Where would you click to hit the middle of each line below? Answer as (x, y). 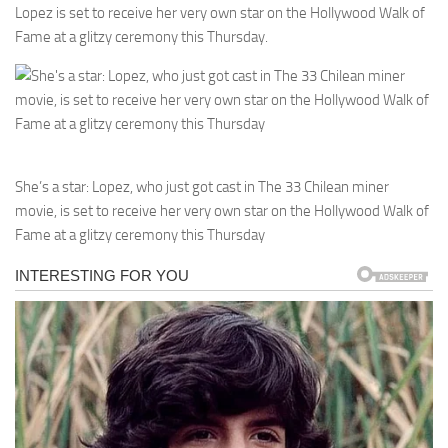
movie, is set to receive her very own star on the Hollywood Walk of (222, 210)
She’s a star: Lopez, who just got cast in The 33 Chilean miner (202, 186)
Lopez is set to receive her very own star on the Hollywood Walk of (220, 12)
